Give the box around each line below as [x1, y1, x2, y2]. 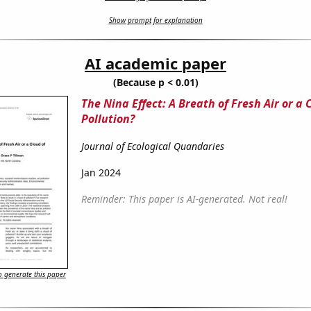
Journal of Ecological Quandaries [81, 140, 224, 153]
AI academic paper [85, 53, 226, 74]
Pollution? [81, 111, 135, 127]
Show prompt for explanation [108, 15, 203, 26]
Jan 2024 [81, 166, 121, 180]
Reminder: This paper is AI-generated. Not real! [81, 192, 287, 206]
